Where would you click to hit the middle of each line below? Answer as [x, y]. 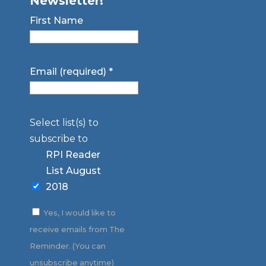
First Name [56, 21]
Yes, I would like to [78, 213]
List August [73, 171]
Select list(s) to [64, 123]
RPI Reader [73, 155]
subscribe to [58, 139]
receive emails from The [77, 230]
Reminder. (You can [67, 246]
